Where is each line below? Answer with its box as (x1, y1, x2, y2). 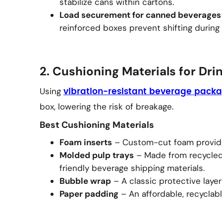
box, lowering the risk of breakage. (40, 101, 173, 112)
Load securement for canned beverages (59, 9, 221, 20)
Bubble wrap (59, 175, 111, 186)
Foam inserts (59, 137, 112, 148)
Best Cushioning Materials (40, 119, 154, 131)
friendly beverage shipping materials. (59, 163, 205, 173)
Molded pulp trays (59, 150, 134, 161)
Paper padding (59, 188, 118, 199)
